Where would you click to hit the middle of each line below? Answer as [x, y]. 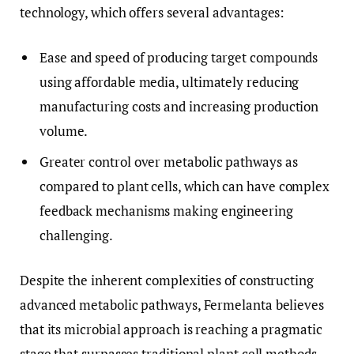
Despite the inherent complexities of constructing [167, 281]
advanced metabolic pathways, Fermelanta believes [172, 305]
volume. [64, 131]
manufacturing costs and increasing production [179, 107]
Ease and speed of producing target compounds [179, 58]
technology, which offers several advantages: [153, 12]
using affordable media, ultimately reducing [169, 82]
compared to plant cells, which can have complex [185, 186]
